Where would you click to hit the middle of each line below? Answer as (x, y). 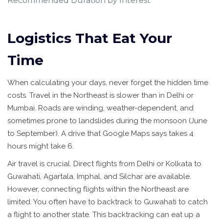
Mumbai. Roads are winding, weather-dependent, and (100, 108)
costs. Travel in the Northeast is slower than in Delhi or (100, 96)
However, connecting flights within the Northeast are (98, 189)
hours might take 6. (41, 146)
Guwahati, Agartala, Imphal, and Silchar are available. (99, 177)
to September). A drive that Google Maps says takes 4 (100, 134)
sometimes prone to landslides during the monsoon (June (107, 121)
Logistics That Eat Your (90, 38)
